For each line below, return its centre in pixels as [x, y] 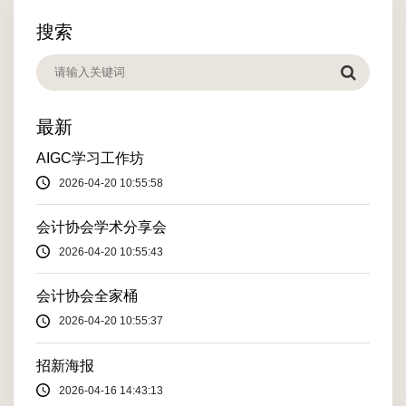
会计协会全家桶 [87, 296]
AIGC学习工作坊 [90, 158]
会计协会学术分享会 [101, 227]
